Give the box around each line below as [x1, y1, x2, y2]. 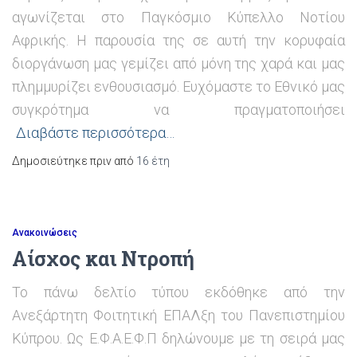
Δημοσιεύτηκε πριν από [12, 155, 136, 167]
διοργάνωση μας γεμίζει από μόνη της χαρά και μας [12, 55, 345, 72]
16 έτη [136, 155, 170, 167]
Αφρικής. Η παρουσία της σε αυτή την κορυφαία [12, 32, 345, 49]
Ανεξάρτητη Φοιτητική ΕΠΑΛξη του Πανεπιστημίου [12, 307, 345, 324]
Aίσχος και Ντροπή [12, 245, 194, 272]
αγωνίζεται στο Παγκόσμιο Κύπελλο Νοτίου [12, 9, 345, 25]
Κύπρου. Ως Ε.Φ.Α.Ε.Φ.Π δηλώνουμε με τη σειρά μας [12, 330, 345, 347]
